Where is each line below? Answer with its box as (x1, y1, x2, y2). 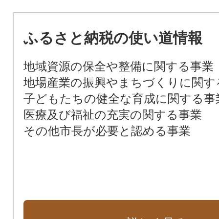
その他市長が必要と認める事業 (23, 124, 191, 137)
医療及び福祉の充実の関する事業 (23, 108, 202, 121)
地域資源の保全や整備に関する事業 (23, 59, 214, 73)
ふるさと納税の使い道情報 (23, 29, 202, 46)
